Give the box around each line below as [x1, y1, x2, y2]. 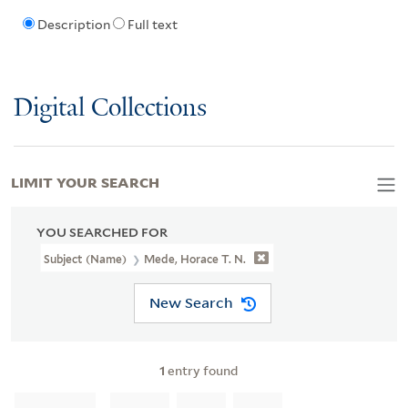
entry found [165, 361, 238, 379]
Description [36, 17, 110, 33]
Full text [127, 17, 178, 33]
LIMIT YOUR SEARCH [11, 170, 159, 191]
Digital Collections [14, 94, 207, 123]
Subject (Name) [44, 251, 130, 266]
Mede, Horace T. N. [144, 251, 247, 266]
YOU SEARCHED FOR [36, 224, 168, 240]
